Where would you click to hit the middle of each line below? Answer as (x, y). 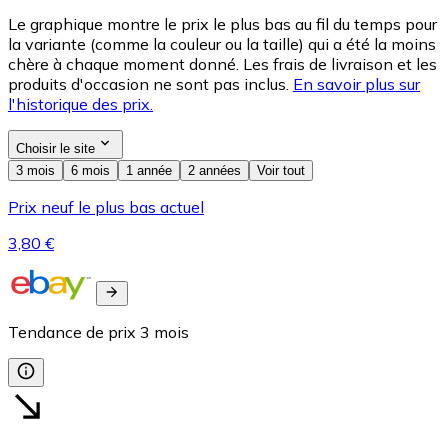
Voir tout (281, 171)
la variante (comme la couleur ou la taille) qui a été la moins (222, 44)
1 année (149, 171)
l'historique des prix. (80, 104)
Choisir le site (55, 149)
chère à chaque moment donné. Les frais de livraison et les (222, 64)
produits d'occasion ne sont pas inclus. (148, 84)
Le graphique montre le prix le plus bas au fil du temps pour (222, 24)
